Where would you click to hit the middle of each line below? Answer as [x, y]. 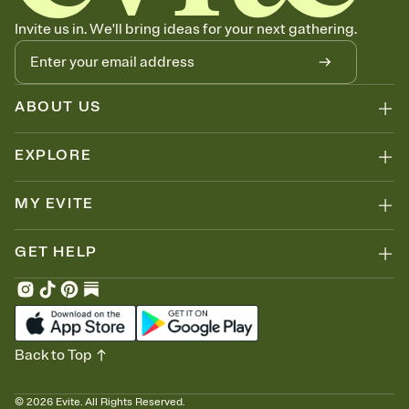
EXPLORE [53, 156]
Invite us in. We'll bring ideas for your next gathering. [186, 30]
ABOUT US [58, 107]
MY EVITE [54, 204]
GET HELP [56, 252]
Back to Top [53, 356]
